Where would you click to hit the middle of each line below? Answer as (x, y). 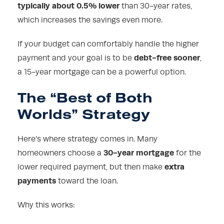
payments (37, 181)
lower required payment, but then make (91, 167)
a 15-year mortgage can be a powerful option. (102, 72)
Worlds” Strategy (84, 114)
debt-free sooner (167, 58)
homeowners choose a (60, 153)
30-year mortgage (139, 153)
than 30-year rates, (156, 6)
